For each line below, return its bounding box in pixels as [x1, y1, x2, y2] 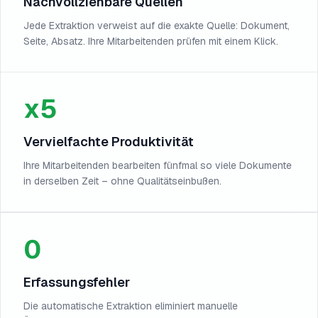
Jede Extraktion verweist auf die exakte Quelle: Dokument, [23, 19, 290, 32]
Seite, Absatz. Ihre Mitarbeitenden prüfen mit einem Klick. [23, 35, 278, 48]
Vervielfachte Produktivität [23, 133, 194, 150]
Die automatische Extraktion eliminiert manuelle [23, 300, 238, 312]
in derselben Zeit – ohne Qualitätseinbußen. [23, 175, 221, 187]
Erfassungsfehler [23, 274, 130, 290]
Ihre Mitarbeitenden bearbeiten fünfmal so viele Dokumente [23, 159, 292, 172]
